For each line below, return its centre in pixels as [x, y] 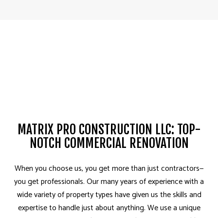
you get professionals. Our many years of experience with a [109, 182]
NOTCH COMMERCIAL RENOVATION [109, 143]
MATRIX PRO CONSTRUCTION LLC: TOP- [109, 130]
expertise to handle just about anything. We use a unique [109, 208]
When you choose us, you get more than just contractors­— [109, 169]
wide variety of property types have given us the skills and [109, 195]
